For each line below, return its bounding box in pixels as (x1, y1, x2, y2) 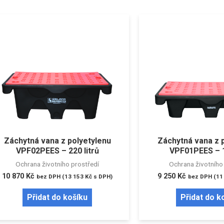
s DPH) (92, 173, 113, 180)
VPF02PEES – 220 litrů (15, 146, 99, 156)
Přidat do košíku (27, 192, 88, 202)
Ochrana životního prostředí (15, 160, 99, 168)
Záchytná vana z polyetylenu (3, 136, 111, 146)
